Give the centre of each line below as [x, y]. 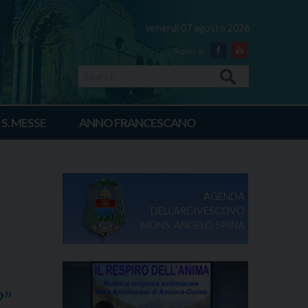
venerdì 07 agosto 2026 [197, 28]
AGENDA [224, 196]
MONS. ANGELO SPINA [192, 225]
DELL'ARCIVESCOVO [197, 210]
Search [228, 76]
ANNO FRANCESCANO [137, 122]
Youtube [261, 65]
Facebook [244, 65]
